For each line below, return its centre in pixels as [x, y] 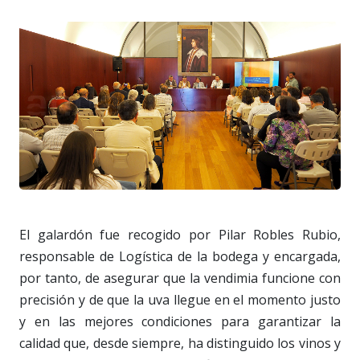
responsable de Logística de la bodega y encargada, [180, 256]
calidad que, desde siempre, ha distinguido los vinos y [180, 343]
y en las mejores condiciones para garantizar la [180, 321]
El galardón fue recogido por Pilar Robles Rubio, [180, 234]
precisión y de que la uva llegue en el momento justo [180, 299]
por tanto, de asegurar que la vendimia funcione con [180, 278]
